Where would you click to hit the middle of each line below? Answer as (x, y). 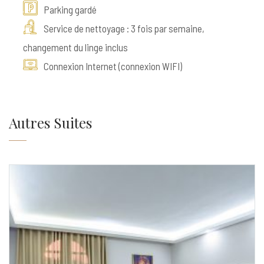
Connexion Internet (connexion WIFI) (113, 66)
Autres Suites (50, 122)
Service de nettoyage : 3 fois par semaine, (124, 28)
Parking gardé (70, 9)
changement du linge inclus (75, 47)
